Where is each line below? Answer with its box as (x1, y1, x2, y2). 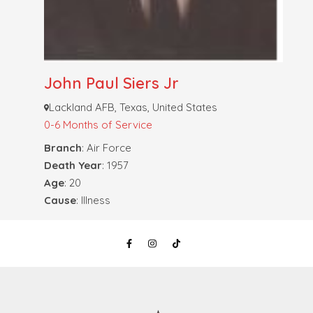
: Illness (75, 194, 110, 208)
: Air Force (81, 141, 131, 155)
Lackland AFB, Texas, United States (49, 101, 218, 115)
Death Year (43, 159, 102, 173)
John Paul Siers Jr (43, 73, 179, 94)
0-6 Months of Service (43, 118, 152, 132)
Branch (43, 141, 82, 155)
